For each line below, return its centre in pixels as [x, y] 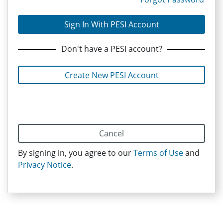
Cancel [111, 134]
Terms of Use [158, 153]
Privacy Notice [45, 165]
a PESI [115, 49]
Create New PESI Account [111, 75]
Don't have [82, 49]
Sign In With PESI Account [111, 24]
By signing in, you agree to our [76, 153]
